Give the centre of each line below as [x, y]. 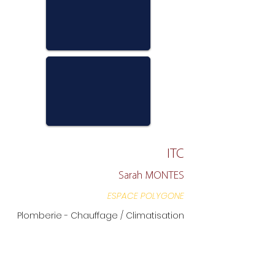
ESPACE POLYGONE [146, 196]
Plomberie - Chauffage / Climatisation [101, 216]
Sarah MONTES [151, 176]
